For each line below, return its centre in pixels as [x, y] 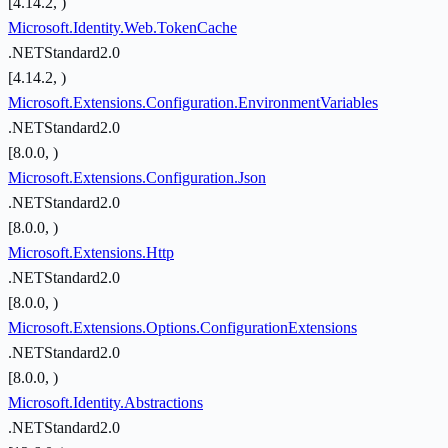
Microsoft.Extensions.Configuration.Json [137, 178]
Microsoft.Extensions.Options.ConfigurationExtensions [182, 328]
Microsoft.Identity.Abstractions [105, 403]
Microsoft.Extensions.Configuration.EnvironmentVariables [193, 103]
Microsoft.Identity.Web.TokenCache [122, 28]
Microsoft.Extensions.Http [91, 253]
